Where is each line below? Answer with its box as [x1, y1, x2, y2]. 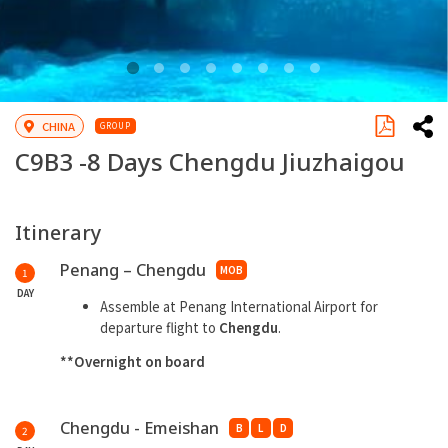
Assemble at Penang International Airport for [100, 297, 378, 317]
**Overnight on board [60, 352, 205, 372]
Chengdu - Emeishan [60, 416, 219, 439]
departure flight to [100, 318, 219, 338]
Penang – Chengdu [60, 258, 206, 281]
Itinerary [15, 218, 101, 246]
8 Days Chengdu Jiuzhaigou [87, 144, 405, 178]
